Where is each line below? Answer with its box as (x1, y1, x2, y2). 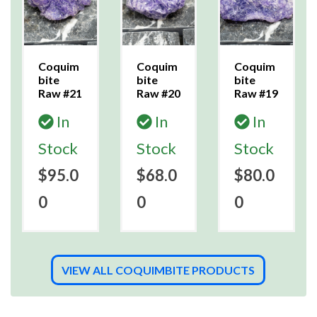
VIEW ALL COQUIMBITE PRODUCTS (62, 263, 255, 277)
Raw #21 (38, 86, 82, 100)
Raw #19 (234, 86, 279, 100)
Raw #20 (136, 86, 180, 100)
